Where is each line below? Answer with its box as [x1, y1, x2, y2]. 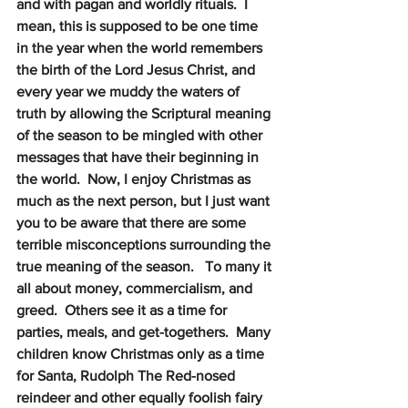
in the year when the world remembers [16, 40, 266, 56]
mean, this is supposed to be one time [16, 18, 261, 34]
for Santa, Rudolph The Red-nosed [16, 368, 239, 383]
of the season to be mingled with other [16, 127, 266, 143]
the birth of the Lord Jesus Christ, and [16, 62, 259, 77]
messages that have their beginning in [16, 149, 262, 165]
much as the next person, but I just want [16, 193, 273, 209]
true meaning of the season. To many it [16, 259, 275, 274]
